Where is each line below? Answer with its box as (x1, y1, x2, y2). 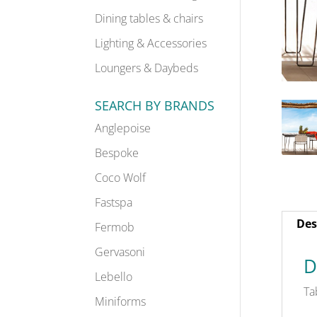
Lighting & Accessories (95, 35, 207, 51)
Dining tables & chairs (95, 11, 204, 26)
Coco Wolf (95, 170, 146, 185)
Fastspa (95, 195, 133, 210)
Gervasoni (95, 244, 146, 260)
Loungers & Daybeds (95, 60, 199, 76)
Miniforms (95, 294, 146, 309)
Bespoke (95, 145, 139, 161)
